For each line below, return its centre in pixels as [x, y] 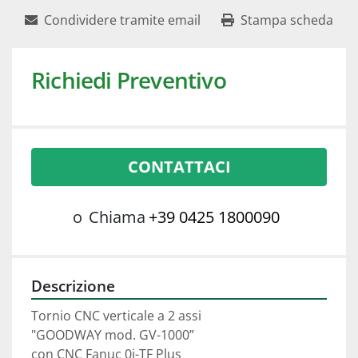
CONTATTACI [179, 167]
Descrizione [73, 286]
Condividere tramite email [122, 20]
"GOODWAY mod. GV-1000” [113, 335]
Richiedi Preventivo [129, 80]
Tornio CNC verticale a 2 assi [118, 316]
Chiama [117, 217]
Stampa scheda [287, 20]
